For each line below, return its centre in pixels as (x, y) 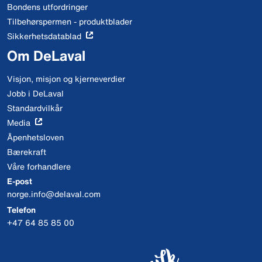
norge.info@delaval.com (54, 194)
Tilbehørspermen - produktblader (70, 21)
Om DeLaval (46, 56)
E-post (20, 181)
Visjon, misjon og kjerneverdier (66, 79)
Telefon (21, 210)
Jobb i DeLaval (35, 93)
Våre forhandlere (39, 166)
